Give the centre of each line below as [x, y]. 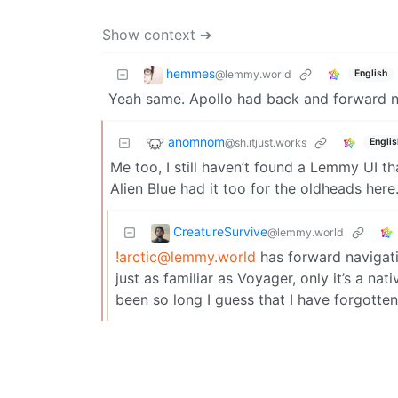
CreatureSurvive [220, 231]
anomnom [196, 141]
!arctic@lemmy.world [186, 256]
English [370, 74]
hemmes [191, 73]
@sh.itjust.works [266, 142]
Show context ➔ [157, 34]
